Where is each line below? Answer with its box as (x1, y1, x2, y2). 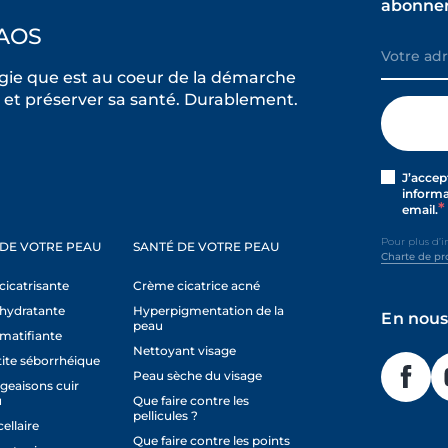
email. (402, 202, 439, 217)
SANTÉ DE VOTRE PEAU (133, 239, 280, 254)
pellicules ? (133, 408, 199, 423)
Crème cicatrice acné (133, 278, 261, 293)
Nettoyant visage (133, 343, 237, 358)
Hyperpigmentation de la (133, 303, 285, 318)
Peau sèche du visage (133, 368, 263, 383)
